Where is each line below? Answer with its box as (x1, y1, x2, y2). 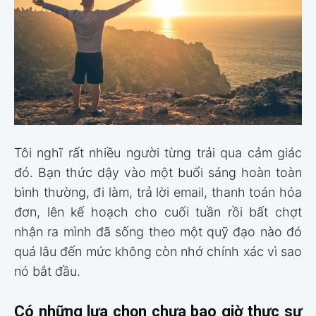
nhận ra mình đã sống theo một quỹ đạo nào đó (14, 224, 302, 239)
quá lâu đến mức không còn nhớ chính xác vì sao (14, 243, 302, 259)
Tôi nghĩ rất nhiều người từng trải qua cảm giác (14, 145, 302, 160)
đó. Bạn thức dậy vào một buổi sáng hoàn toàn (14, 164, 302, 180)
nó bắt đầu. (14, 263, 80, 279)
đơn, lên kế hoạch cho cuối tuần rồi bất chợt (14, 204, 302, 219)
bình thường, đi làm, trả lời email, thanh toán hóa (14, 184, 302, 200)
